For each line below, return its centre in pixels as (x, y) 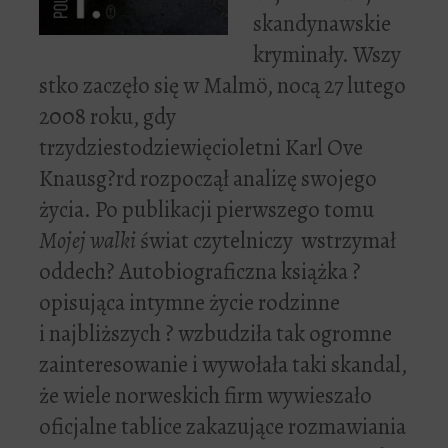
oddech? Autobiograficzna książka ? (200, 271)
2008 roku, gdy (107, 116)
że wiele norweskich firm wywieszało (205, 395)
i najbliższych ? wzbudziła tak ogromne (215, 333)
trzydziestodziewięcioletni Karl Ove (203, 147)
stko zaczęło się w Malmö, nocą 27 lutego (222, 85)
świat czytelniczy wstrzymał (268, 240)
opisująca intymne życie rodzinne (189, 302)
